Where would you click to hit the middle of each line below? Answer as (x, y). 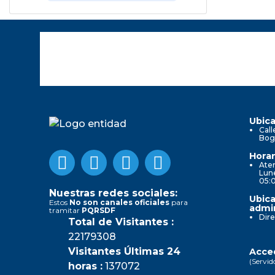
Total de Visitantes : (121, 222)
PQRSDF (99, 210)
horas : (85, 266)
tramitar (65, 210)
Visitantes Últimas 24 (124, 251)
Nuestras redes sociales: (113, 193)
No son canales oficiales (119, 202)
